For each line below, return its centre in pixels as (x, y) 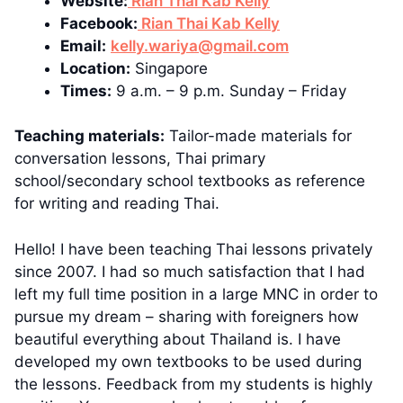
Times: (86, 90)
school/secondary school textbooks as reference (190, 181)
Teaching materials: (90, 136)
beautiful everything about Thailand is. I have (178, 339)
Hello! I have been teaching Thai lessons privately (193, 249)
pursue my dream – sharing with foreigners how (187, 316)
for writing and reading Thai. (117, 204)
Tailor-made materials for (258, 136)
